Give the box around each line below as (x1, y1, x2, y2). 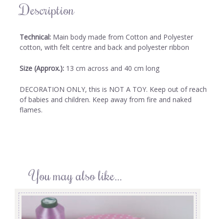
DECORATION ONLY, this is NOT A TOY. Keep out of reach (20, 85, 207, 94)
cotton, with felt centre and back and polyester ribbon (20, 42, 189, 52)
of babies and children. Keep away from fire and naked (20, 95, 192, 105)
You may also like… (29, 166, 122, 184)
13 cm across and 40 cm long (64, 64, 159, 73)
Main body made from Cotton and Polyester (51, 32, 193, 42)
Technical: (20, 32, 51, 42)
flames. (20, 105, 43, 115)
